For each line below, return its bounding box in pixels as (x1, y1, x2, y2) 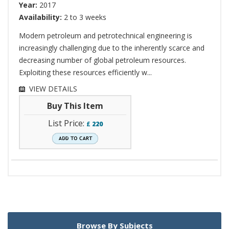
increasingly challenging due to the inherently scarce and (19, 43, 204, 53)
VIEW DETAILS (29, 84, 77, 94)
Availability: (19, 12, 64, 22)
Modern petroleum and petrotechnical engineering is (19, 31, 192, 41)
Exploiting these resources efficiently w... (19, 67, 152, 78)
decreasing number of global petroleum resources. (19, 55, 186, 65)
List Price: (48, 118, 86, 129)
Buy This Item (47, 100, 103, 112)
